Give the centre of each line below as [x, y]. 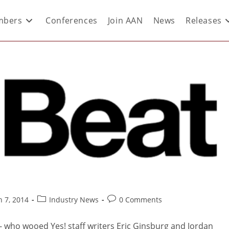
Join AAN [125, 20]
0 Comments [141, 200]
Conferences [72, 20]
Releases [203, 20]
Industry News [74, 200]
